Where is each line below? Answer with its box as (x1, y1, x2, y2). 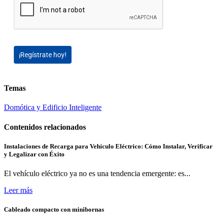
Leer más (4, 185, 33, 194)
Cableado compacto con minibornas (4, 206, 104, 214)
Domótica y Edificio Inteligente (4, 103, 102, 112)
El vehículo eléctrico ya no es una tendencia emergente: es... (4, 169, 190, 178)
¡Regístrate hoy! (19, 50, 67, 59)
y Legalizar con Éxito (4, 150, 65, 158)
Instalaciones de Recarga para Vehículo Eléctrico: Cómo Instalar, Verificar (4, 142, 213, 150)
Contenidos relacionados (4, 122, 86, 131)
